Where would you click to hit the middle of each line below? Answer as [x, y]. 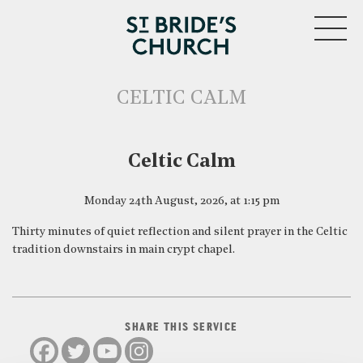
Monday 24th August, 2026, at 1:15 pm [181, 201]
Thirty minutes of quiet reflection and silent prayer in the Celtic [180, 232]
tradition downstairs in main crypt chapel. [124, 250]
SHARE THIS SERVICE [181, 328]
